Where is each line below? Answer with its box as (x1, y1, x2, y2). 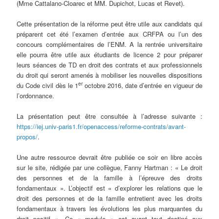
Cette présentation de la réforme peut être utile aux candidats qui (17, 19, 202, 28)
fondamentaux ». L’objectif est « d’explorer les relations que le (17, 183, 202, 193)
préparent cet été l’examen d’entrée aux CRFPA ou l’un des (17, 29, 202, 39)
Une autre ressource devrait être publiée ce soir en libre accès (17, 153, 202, 162)
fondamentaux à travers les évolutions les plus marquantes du (17, 204, 202, 214)
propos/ (17, 132, 38, 142)
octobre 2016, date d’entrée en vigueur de (82, 80, 202, 90)
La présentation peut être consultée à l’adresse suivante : (17, 111, 202, 121)
